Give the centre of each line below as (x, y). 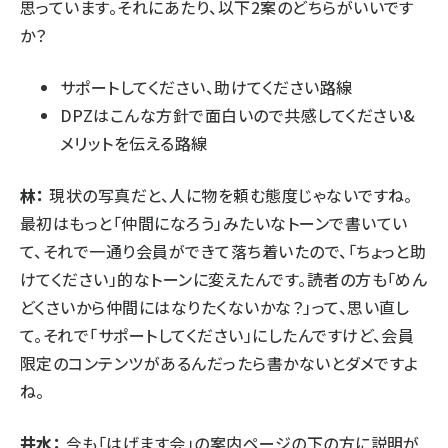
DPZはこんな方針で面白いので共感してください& (238, 114)
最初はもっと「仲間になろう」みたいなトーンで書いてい (214, 222)
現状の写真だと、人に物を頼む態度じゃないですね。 (228, 194)
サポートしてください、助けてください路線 (206, 86)
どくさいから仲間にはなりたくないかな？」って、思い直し (215, 306)
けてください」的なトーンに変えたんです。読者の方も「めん (224, 278)
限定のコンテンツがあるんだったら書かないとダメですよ (219, 362)
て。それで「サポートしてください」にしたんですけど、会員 (217, 334)
